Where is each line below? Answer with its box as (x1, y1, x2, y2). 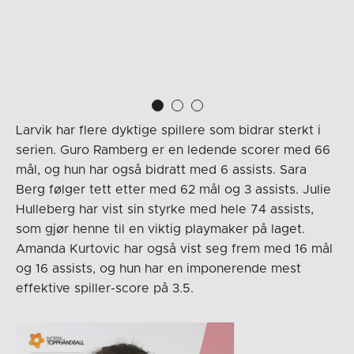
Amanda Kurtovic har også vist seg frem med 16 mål (15, 242, 333, 255)
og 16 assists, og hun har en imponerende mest (15, 262, 301, 275)
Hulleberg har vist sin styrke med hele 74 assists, (15, 202, 314, 216)
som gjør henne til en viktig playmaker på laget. (15, 222, 305, 235)
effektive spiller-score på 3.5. (15, 281, 194, 295)
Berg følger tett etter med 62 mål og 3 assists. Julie (15, 183, 331, 196)
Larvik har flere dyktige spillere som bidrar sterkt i (15, 123, 321, 137)
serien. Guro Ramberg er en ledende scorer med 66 (15, 143, 330, 156)
